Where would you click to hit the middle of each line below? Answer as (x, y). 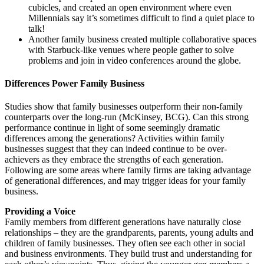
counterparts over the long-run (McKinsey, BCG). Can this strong (127, 117)
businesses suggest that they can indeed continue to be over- (116, 149)
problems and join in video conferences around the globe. (135, 60)
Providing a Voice (41, 212)
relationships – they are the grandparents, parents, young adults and (129, 233)
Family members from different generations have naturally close (123, 222)
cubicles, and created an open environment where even (130, 7)
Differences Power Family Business (75, 83)
